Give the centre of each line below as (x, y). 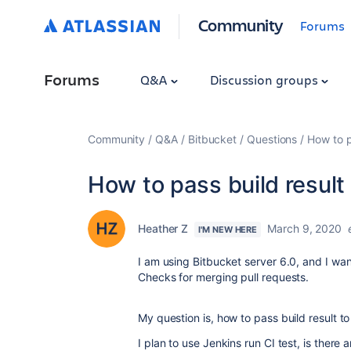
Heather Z (163, 228)
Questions (272, 139)
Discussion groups (265, 80)
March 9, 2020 (305, 228)
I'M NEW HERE (228, 230)
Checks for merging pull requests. (224, 277)
